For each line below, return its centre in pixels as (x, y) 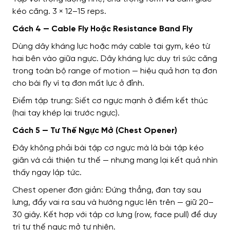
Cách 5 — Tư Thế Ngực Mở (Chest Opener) (95, 131)
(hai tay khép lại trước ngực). (66, 113)
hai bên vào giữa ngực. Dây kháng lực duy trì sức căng (115, 59)
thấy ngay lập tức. (47, 173)
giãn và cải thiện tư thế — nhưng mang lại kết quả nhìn (115, 161)
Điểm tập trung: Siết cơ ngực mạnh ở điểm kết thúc (110, 101)
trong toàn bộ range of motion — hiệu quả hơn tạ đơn (115, 71)
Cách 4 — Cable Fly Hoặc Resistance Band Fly (102, 29)
